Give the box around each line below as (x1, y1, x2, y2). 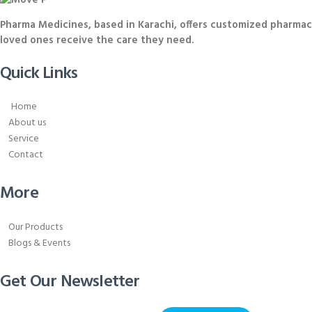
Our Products (8, 219, 63, 235)
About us (8, 115, 46, 132)
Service (8, 131, 39, 148)
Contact (8, 147, 43, 164)
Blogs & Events (8, 235, 70, 251)
